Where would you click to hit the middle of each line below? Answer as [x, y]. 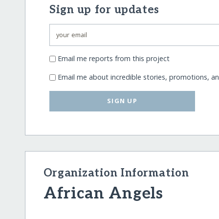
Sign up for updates [104, 10]
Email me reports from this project [114, 58]
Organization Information [116, 174]
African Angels [103, 194]
